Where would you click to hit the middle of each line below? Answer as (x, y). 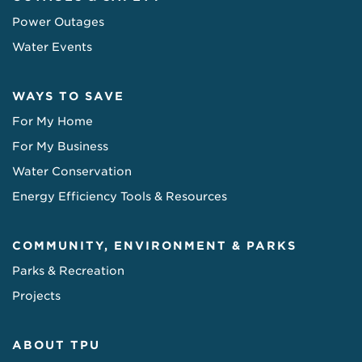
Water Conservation (72, 172)
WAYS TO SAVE (68, 97)
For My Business (60, 147)
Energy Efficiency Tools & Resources (120, 197)
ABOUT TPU (56, 345)
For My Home (53, 122)
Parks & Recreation (68, 271)
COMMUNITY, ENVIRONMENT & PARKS (154, 246)
